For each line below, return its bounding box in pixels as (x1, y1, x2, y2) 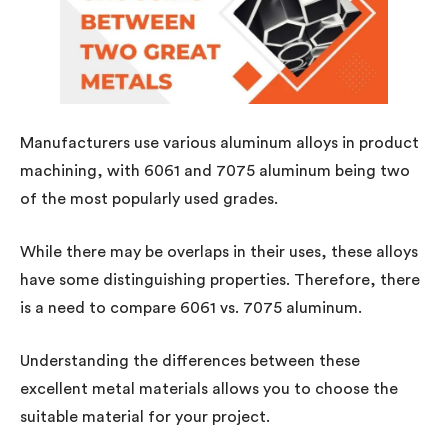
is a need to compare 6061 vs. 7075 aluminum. (20, 299, 362, 316)
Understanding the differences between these (20, 352, 360, 369)
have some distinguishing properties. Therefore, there (20, 271, 420, 288)
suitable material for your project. (20, 408, 270, 425)
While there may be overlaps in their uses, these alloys (20, 243, 418, 260)
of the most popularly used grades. (20, 190, 278, 207)
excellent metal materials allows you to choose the (20, 380, 398, 397)
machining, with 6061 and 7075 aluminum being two (20, 162, 410, 179)
